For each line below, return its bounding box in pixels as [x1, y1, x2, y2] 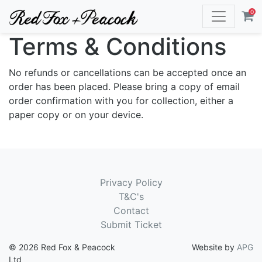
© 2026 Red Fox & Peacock [9, 242, 115, 252]
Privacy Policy [99, 177, 163, 188]
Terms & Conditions [9, 32, 226, 61]
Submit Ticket [100, 219, 162, 230]
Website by [192, 242, 237, 252]
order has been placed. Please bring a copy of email [9, 81, 240, 92]
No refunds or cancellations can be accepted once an [9, 67, 246, 78]
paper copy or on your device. [9, 109, 143, 120]
